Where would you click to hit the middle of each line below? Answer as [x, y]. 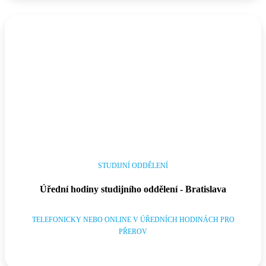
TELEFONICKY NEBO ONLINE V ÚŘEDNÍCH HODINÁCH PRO [133, 219]
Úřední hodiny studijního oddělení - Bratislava [133, 189]
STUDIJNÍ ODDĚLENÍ [133, 165]
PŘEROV [133, 231]
